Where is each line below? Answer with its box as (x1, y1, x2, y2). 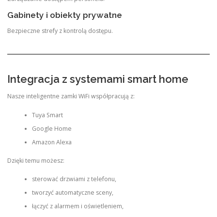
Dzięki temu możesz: (7, 156, 64, 165)
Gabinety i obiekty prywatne (7, 10, 122, 20)
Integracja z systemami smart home (7, 73, 188, 86)
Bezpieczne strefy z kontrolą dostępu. (7, 26, 113, 35)
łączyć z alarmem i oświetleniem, (31, 202, 124, 211)
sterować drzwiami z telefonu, (31, 175, 116, 184)
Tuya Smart (31, 110, 63, 119)
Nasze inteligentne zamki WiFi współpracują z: (7, 92, 135, 101)
